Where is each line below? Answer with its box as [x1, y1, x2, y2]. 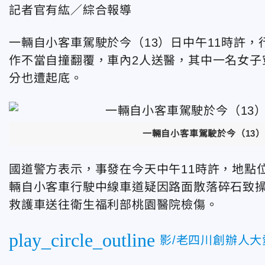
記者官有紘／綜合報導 [9, 4, 132, 17]
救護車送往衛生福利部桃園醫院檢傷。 [9, 198, 218, 211]
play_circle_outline [9, 229, 155, 251]
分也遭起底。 [9, 72, 83, 85]
